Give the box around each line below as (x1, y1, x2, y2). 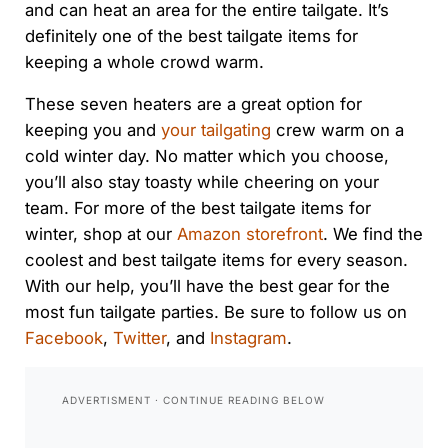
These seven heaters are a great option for (24, 94, 362, 115)
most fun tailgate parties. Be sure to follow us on (24, 302, 407, 323)
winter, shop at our (24, 224, 172, 245)
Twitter (107, 328, 166, 349)
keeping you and (24, 120, 161, 141)
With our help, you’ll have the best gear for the (24, 276, 390, 297)
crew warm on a (270, 120, 404, 141)
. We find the (322, 224, 423, 245)
